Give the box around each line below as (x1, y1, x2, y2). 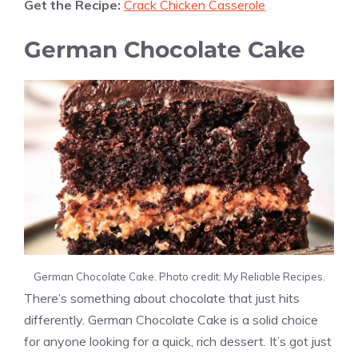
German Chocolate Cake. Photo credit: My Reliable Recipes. (33, 269, 325, 283)
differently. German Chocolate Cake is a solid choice (24, 311, 318, 328)
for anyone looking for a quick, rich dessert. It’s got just (24, 332, 332, 349)
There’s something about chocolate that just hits (24, 289, 300, 306)
